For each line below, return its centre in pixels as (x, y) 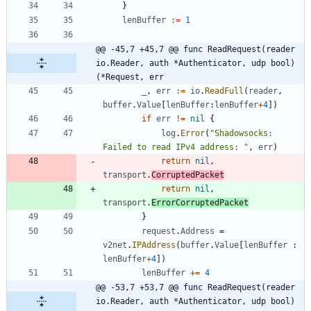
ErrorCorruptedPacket (200, 202)
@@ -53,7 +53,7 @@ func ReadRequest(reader (195, 287)
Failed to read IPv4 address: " (176, 147)
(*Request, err (130, 77)
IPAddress (154, 245)
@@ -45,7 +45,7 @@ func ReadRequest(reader (195, 49)
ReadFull (224, 91)
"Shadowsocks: (241, 133)
